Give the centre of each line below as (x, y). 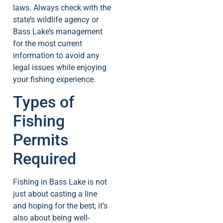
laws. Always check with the (62, 7)
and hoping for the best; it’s (60, 206)
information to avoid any (56, 55)
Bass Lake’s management (58, 31)
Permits (41, 140)
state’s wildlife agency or (56, 19)
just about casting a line (55, 194)
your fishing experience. (54, 79)
